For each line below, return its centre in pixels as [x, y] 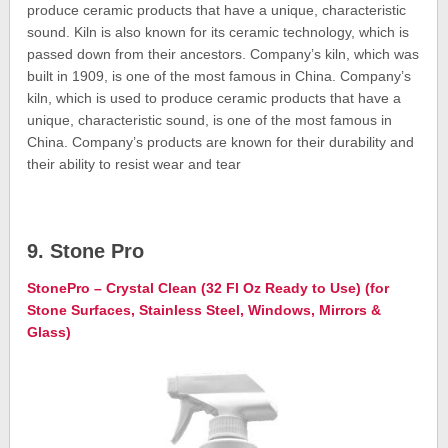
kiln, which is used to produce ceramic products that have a [214, 98]
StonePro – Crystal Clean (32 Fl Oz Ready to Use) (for [208, 288]
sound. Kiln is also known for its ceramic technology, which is [218, 32]
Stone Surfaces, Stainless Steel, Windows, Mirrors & [204, 310]
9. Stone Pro [86, 251]
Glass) [49, 332]
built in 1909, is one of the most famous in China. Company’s [219, 76]
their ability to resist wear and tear [134, 164]
